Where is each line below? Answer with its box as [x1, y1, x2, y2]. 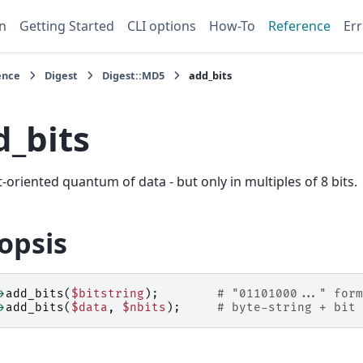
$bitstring [71, 287, 144, 301]
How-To [209, 17, 255, 35]
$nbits [122, 301, 166, 315]
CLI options [127, 17, 196, 35]
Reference [268, 17, 331, 35]
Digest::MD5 [102, 68, 165, 83]
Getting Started [19, 17, 114, 35]
